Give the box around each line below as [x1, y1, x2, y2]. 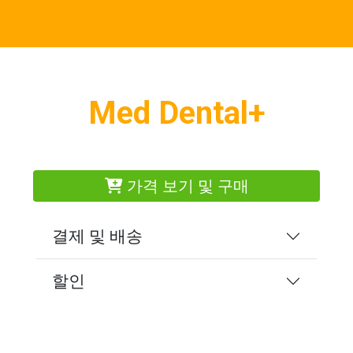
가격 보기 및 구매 [122, 176, 249, 195]
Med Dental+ [87, 95, 266, 132]
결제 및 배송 [52, 227, 143, 246]
